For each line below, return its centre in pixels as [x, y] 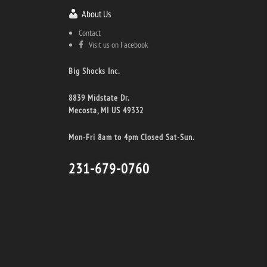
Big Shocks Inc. [94, 71]
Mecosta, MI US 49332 [106, 111]
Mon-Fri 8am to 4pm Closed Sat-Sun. [131, 137]
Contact [89, 33]
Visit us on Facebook [115, 45]
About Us [96, 14]
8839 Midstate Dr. [99, 98]
